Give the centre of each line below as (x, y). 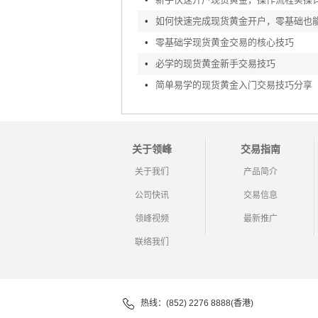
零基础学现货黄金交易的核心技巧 (224, 42)
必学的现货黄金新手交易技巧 (215, 64)
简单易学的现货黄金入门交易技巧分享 (234, 85)
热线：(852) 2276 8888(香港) (197, 303)
